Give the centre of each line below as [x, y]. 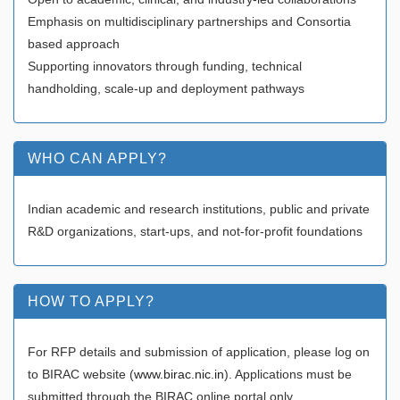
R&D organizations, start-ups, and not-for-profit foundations [195, 231]
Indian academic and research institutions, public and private [199, 208]
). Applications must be [288, 374]
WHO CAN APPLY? [97, 158]
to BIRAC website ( [81, 374]
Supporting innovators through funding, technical [165, 66]
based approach [74, 43]
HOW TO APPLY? [91, 301]
